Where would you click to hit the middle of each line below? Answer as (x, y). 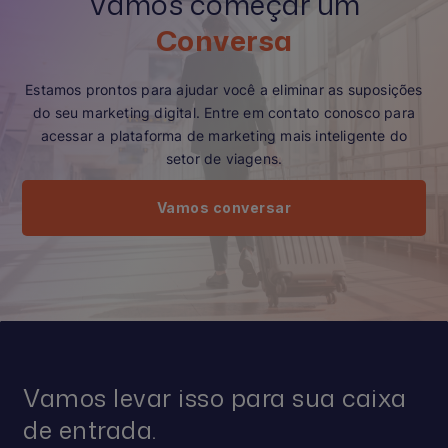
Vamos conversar (224, 208)
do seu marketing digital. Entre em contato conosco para (223, 113)
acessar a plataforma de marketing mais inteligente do (224, 136)
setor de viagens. (224, 159)
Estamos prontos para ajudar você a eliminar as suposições (224, 90)
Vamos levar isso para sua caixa (215, 397)
